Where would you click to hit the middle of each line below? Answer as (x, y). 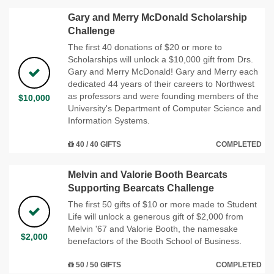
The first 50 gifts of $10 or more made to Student (162, 204)
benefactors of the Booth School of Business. (155, 241)
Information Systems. (109, 120)
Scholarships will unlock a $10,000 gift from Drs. (161, 59)
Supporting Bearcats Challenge (141, 188)
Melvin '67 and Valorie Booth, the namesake (153, 228)
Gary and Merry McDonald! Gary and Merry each (163, 71)
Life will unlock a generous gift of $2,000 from (156, 216)
